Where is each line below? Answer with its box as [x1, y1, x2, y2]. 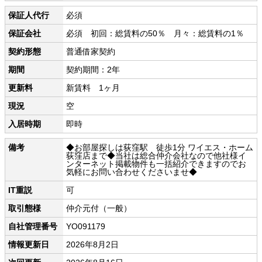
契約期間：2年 [66, 65, 120, 75]
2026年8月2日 [66, 240, 119, 250]
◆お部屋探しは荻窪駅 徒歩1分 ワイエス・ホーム [66, 143, 253, 153]
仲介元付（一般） [66, 204, 132, 213]
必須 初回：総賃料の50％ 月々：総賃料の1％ [66, 29, 244, 39]
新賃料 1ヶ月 [66, 83, 120, 93]
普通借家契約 [66, 47, 115, 57]
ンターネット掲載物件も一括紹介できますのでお [66, 159, 246, 169]
